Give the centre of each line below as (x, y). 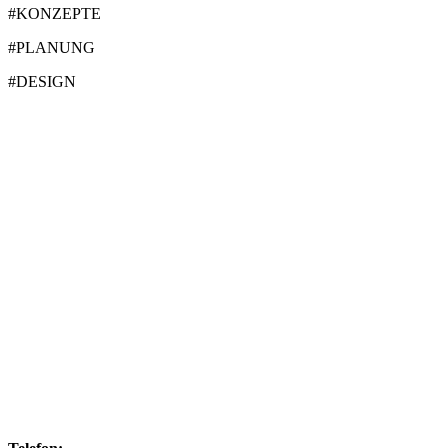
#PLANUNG (51, 48)
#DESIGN (42, 82)
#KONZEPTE (54, 14)
